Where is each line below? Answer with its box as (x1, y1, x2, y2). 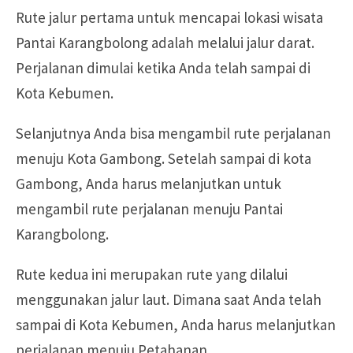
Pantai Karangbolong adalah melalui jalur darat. (16, 33, 314, 53)
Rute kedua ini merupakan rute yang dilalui (16, 265, 288, 284)
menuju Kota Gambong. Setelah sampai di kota (16, 149, 311, 169)
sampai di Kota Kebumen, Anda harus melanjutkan (16, 315, 336, 335)
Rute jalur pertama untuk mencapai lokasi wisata (16, 8, 323, 28)
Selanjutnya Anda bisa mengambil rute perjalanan (16, 124, 331, 143)
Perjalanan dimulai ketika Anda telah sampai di (16, 58, 310, 78)
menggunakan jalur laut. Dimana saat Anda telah (16, 290, 321, 310)
